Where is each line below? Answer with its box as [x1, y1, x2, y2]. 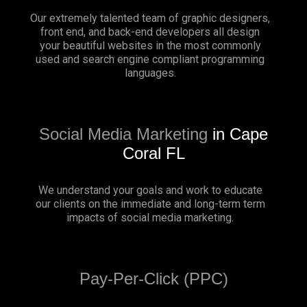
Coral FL [122, 143, 185, 162]
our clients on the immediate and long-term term [35, 197, 265, 210]
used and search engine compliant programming [36, 52, 265, 66]
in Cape [208, 124, 268, 143]
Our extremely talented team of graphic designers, [30, 11, 270, 25]
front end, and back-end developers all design [40, 25, 260, 38]
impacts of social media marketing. [66, 210, 234, 224]
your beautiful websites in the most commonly [39, 38, 261, 52]
